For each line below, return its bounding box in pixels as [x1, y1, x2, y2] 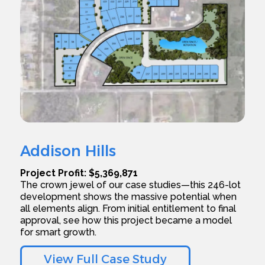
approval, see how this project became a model [20, 215, 232, 227]
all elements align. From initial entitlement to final [20, 203, 237, 215]
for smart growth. [20, 227, 97, 238]
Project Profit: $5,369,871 [20, 167, 138, 179]
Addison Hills [20, 142, 117, 160]
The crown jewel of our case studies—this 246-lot [20, 179, 241, 191]
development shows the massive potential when [20, 191, 237, 203]
